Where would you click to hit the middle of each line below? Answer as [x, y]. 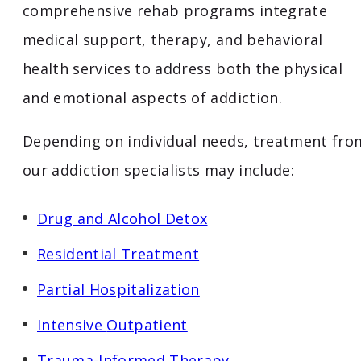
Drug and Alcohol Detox [122, 219]
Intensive [72, 325]
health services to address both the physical [183, 69]
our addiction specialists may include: [158, 170]
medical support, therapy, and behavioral [173, 40]
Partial [63, 290]
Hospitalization [144, 290]
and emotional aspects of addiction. [152, 98]
